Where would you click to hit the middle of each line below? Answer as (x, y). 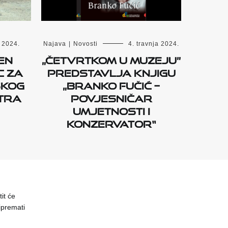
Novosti (85, 44)
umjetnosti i (111, 109)
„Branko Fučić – (111, 84)
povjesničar (111, 97)
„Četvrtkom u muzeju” (111, 59)
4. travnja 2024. (154, 44)
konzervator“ (111, 122)
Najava (55, 44)
